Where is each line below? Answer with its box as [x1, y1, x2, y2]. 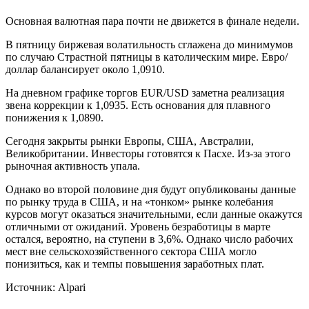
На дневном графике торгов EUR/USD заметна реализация [6, 87, 284, 99]
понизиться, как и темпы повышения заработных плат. [6, 258, 264, 270]
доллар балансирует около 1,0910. [6, 63, 165, 76]
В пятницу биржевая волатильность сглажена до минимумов [6, 39, 293, 51]
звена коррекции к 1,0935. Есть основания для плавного [6, 99, 270, 112]
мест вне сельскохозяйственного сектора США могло [6, 246, 257, 258]
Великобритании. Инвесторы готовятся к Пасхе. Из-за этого [6, 148, 290, 160]
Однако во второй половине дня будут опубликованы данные [6, 183, 296, 196]
